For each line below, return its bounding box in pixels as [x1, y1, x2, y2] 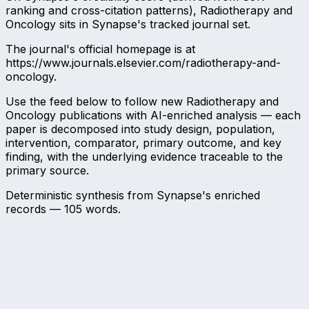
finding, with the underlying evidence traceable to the [6, 150, 283, 164]
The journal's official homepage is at [6, 42, 195, 57]
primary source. [6, 163, 89, 178]
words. [82, 202, 121, 217]
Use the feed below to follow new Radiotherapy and [6, 94, 279, 109]
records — [6, 202, 64, 217]
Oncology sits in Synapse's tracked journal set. [6, 17, 250, 32]
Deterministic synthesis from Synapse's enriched [6, 188, 260, 203]
